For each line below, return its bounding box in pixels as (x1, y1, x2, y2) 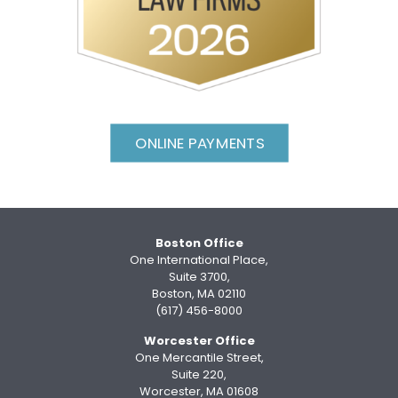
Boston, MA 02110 (152, 284, 246, 302)
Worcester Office (143, 331, 255, 349)
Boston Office (155, 234, 243, 251)
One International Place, (130, 251, 268, 268)
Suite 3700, (168, 267, 230, 285)
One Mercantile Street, (134, 348, 264, 366)
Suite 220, (171, 365, 227, 383)
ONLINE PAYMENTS (134, 131, 264, 154)
